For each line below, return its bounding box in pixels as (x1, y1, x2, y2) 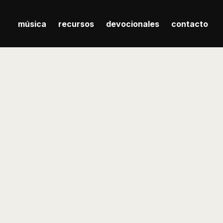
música (18, 18, 46, 29)
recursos (58, 18, 94, 29)
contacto (171, 18, 208, 29)
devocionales (106, 18, 159, 29)
